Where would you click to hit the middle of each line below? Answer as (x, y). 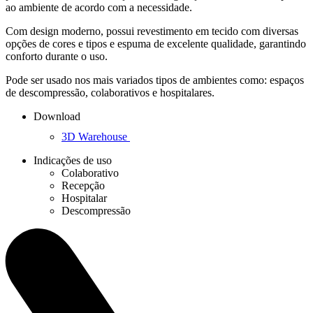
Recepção (83, 185)
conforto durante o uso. (57, 56)
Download (57, 116)
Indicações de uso (73, 160)
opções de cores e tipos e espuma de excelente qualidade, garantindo (156, 43)
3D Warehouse (96, 136)
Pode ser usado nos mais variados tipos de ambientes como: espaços (155, 80)
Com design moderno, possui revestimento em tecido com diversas (152, 31)
